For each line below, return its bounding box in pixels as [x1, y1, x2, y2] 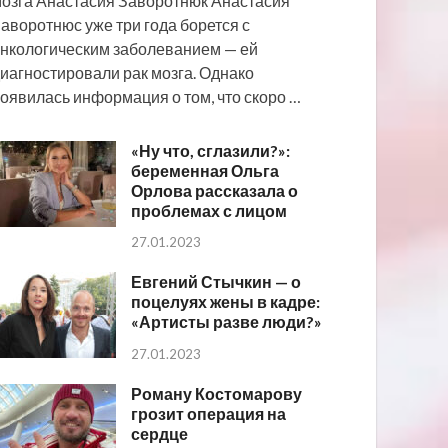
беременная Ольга [131, 160, 280, 180]
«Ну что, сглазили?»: [131, 140, 291, 160]
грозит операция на [131, 404, 287, 424]
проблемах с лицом [131, 200, 288, 220]
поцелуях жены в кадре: [131, 292, 321, 312]
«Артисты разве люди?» [131, 312, 323, 332]
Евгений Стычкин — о [131, 272, 302, 292]
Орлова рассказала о [131, 180, 299, 200]
